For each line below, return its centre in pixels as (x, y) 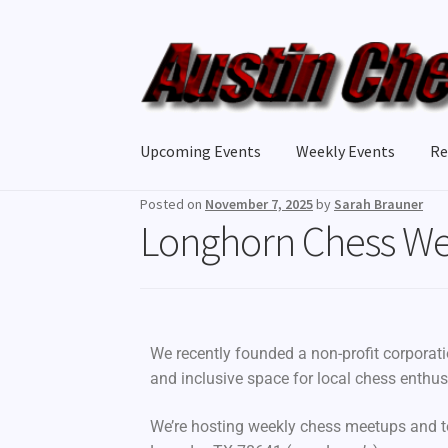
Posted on (173, 203)
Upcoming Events (201, 150)
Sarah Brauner (379, 203)
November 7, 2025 (259, 203)
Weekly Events (346, 150)
